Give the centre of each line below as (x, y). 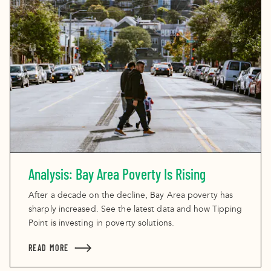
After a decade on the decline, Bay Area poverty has (131, 196)
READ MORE (49, 248)
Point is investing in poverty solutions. (102, 224)
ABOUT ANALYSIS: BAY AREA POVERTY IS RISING (177, 248)
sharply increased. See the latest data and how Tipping (135, 210)
